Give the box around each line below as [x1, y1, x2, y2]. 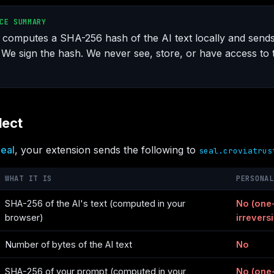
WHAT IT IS [5, 174, 53, 183]
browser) [5, 212, 43, 223]
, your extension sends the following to [15, 144, 199, 156]
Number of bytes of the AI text [5, 239, 132, 250]
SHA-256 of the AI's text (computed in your [5, 198, 185, 209]
